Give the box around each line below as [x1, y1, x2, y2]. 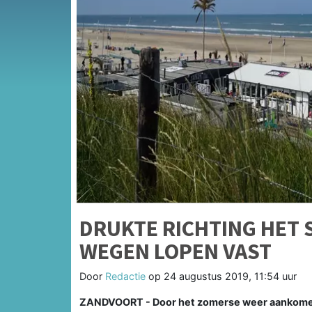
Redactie [105, 270, 146, 282]
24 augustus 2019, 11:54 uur [164, 270, 297, 282]
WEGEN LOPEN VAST [79, 237, 272, 265]
